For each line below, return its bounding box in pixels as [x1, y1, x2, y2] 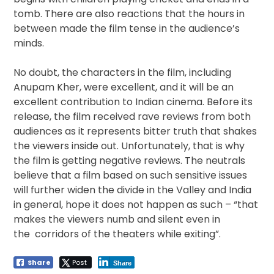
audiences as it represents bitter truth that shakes [13, 124, 257, 139]
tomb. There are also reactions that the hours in [13, 7, 245, 21]
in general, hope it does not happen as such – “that [13, 198, 259, 212]
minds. [13, 36, 45, 51]
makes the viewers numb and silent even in [13, 212, 221, 227]
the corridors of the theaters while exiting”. [13, 227, 221, 242]
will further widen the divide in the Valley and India [13, 183, 252, 198]
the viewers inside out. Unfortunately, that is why [13, 139, 245, 154]
